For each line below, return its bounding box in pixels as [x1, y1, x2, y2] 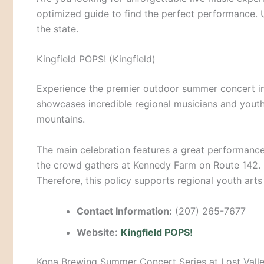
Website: [77, 226, 118, 238]
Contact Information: [77, 204, 172, 217]
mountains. [37, 113, 85, 126]
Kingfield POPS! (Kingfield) [37, 53, 156, 65]
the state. [37, 22, 78, 35]
